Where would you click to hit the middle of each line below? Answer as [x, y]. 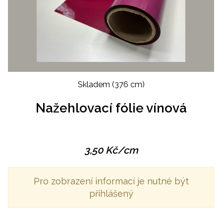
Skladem [95, 85]
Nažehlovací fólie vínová [111, 108]
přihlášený [111, 194]
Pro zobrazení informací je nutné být [111, 181]
